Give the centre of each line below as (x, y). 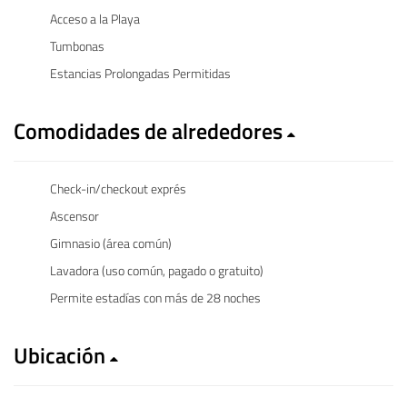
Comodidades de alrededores (150, 130)
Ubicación (62, 355)
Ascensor (74, 215)
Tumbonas (77, 45)
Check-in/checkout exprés (118, 188)
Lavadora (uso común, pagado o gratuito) (157, 270)
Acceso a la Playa (95, 18)
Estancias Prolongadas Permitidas (140, 73)
